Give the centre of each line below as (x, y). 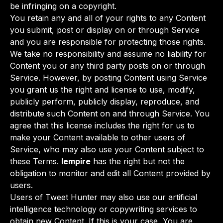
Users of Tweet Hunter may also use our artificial (104, 197)
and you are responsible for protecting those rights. (108, 42)
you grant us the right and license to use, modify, (103, 90)
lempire (76, 161)
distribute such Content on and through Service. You (110, 113)
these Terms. (36, 161)
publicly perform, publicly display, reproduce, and (105, 102)
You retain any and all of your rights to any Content (108, 18)
